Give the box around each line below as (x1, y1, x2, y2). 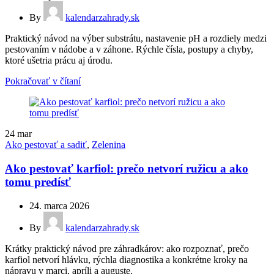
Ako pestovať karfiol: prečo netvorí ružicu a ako (5, 162, 248, 176)
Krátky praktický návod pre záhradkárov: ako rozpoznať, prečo (5, 243, 249, 254)
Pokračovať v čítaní (5, 76, 81, 87)
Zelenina (92, 139, 125, 150)
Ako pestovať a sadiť (5, 139, 87, 150)
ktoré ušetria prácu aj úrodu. (5, 55, 113, 66)
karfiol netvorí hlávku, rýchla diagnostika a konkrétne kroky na (5, 254, 248, 265)
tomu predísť (5, 176, 71, 189)
